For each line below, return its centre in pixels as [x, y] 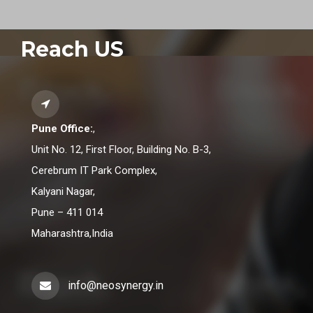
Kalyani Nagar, [63, 192]
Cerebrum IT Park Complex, [94, 171]
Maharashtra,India [72, 234]
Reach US [72, 50]
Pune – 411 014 [67, 213]
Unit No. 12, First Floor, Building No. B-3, [121, 150]
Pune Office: [62, 129]
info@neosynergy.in [116, 286]
